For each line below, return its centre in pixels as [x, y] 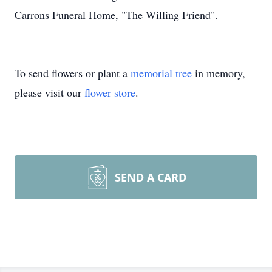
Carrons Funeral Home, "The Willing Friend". [116, 15]
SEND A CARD [151, 177]
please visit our [49, 92]
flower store [110, 92]
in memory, [219, 73]
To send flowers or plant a [73, 73]
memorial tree [161, 73]
